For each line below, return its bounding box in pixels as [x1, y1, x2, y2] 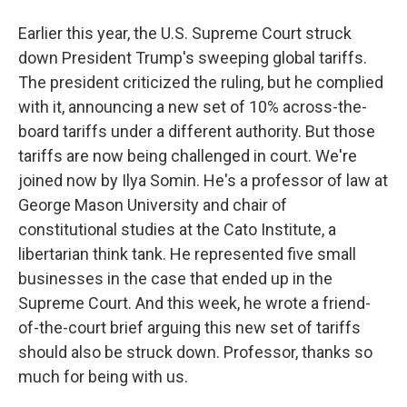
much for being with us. [18, 367, 188, 386]
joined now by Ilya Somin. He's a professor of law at [18, 171, 388, 190]
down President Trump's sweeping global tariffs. [18, 48, 367, 67]
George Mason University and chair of [18, 195, 287, 214]
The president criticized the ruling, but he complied [18, 73, 383, 92]
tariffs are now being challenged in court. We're [18, 146, 357, 165]
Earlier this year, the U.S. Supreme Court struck [18, 24, 352, 43]
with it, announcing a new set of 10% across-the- [18, 97, 367, 116]
